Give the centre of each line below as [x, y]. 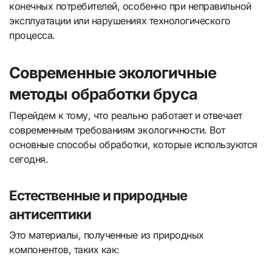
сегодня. [29, 159]
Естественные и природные [98, 195]
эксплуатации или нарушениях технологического [120, 20]
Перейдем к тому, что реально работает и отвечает [126, 116]
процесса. [32, 35]
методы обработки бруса [103, 93]
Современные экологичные [113, 72]
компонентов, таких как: [64, 249]
